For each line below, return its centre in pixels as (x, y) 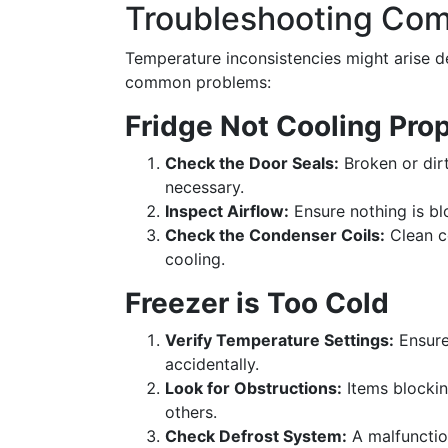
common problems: (198, 82)
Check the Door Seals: (252, 163)
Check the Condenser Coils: (275, 235)
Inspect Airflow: (227, 211)
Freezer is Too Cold (257, 303)
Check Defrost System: (256, 436)
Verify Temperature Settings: (279, 340)
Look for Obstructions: (253, 388)
